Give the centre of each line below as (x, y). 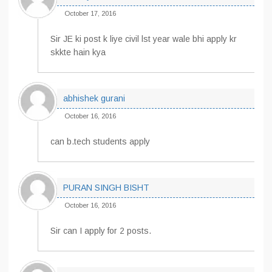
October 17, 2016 (90, 13)
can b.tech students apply (100, 141)
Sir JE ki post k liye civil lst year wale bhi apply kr (144, 39)
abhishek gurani (94, 98)
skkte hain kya (78, 52)
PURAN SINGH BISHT (106, 188)
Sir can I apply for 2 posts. (101, 231)
